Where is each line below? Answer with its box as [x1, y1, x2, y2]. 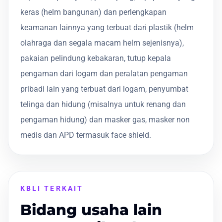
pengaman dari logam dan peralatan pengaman [20, 68, 188, 78]
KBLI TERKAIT [20, 184, 83, 192]
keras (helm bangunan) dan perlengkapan [20, 7, 166, 17]
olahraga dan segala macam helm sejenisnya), [20, 38, 184, 48]
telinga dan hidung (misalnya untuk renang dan [20, 99, 186, 109]
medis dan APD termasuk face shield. [20, 130, 151, 140]
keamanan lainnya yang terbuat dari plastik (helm [20, 22, 194, 32]
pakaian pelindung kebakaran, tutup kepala [20, 53, 171, 63]
